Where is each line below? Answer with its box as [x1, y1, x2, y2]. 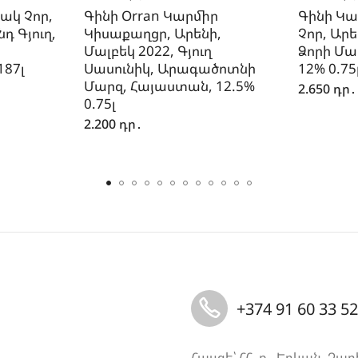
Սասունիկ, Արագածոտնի [83, 59, 256, 78]
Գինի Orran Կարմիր [83, 6, 218, 26]
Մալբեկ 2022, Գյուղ [83, 42, 212, 61]
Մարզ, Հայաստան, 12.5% [83, 77, 255, 96]
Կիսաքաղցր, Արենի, [83, 24, 221, 43]
